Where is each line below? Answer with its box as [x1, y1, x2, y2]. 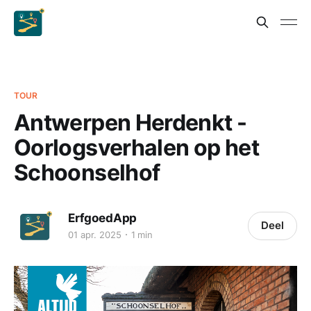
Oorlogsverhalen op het [14, 134, 259, 161]
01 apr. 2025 [68, 228, 121, 240]
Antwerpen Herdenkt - [14, 109, 247, 136]
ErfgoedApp [68, 210, 137, 225]
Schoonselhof [14, 159, 160, 186]
